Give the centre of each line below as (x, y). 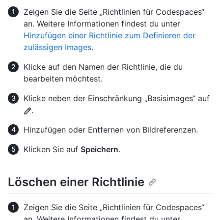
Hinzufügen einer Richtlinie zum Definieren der (110, 36)
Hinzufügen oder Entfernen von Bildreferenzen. (111, 130)
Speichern (99, 150)
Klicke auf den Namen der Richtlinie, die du (103, 67)
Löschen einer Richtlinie (76, 182)
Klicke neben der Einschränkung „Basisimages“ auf (117, 98)
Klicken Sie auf (52, 150)
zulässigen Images (57, 47)
